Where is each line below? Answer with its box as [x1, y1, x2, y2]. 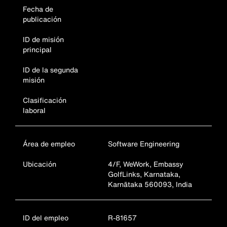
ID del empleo [23, 212, 68, 223]
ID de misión [23, 34, 64, 45]
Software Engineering [107, 138, 179, 149]
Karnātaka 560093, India [107, 179, 192, 190]
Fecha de [23, 4, 53, 14]
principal [23, 44, 52, 55]
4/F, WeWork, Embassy [107, 159, 183, 169]
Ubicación [23, 159, 56, 169]
